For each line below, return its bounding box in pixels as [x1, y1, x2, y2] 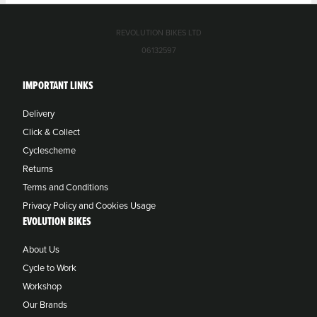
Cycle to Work [23, 262, 76, 274]
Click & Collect [23, 126, 80, 138]
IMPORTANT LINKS [23, 78, 93, 93]
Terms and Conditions [23, 181, 108, 193]
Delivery [23, 108, 54, 120]
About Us [23, 243, 59, 255]
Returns [23, 163, 53, 175]
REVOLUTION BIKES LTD [115, 28, 202, 38]
